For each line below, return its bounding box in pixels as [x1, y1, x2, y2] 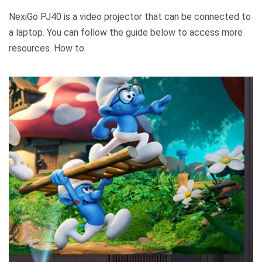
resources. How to [9, 42, 84, 54]
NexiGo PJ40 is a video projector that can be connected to [9, 11, 251, 22]
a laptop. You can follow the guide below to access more [9, 26, 243, 38]
